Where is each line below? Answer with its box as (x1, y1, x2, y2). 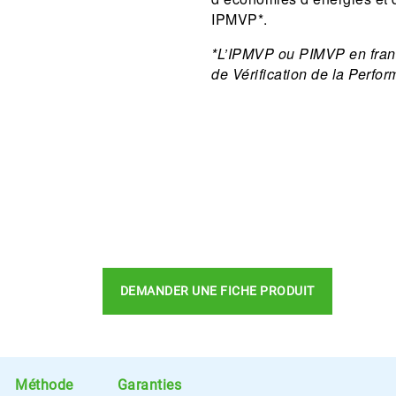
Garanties (117, 376, 181, 393)
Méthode (15, 376, 73, 393)
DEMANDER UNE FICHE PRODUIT (119, 283, 315, 298)
